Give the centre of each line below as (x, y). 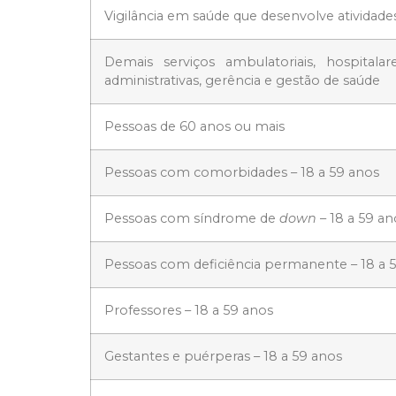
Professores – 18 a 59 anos (189, 311)
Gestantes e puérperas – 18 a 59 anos (223, 357)
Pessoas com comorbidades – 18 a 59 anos (242, 173)
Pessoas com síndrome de (192, 219)
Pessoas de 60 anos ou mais (194, 127)
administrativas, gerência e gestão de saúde (242, 81)
